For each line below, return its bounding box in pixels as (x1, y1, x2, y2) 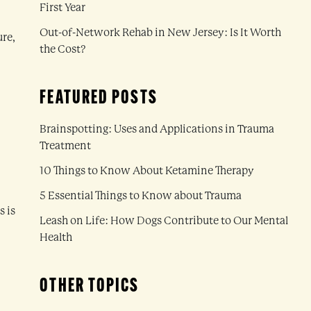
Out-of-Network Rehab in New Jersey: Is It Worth (40, 26, 282, 39)
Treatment (40, 139, 92, 152)
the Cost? (40, 42, 87, 56)
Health (40, 230, 73, 244)
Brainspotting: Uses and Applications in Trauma (40, 122, 275, 135)
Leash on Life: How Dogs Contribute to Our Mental (40, 214, 289, 227)
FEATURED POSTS (40, 89, 158, 108)
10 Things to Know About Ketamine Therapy (40, 164, 255, 177)
